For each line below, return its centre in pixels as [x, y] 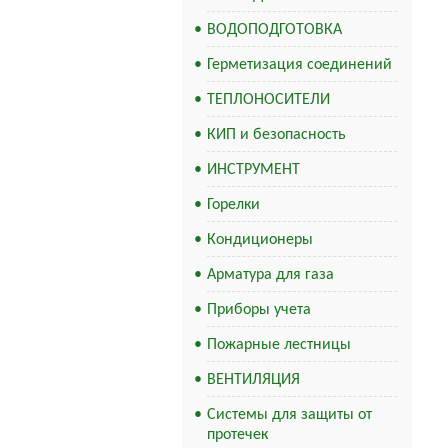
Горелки [233, 205]
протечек [237, 435]
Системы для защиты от [289, 415]
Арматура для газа [270, 275]
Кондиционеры [260, 240]
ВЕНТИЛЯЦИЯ [253, 380]
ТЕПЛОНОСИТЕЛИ [268, 100]
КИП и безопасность [276, 135]
